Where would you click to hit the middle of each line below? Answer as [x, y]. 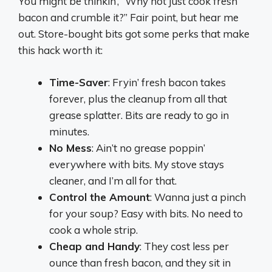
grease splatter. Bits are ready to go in [139, 115]
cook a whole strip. [93, 229]
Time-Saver [79, 82]
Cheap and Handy [94, 246]
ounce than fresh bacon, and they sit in [140, 262]
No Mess [70, 148]
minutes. [69, 131]
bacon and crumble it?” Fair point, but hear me [128, 18]
